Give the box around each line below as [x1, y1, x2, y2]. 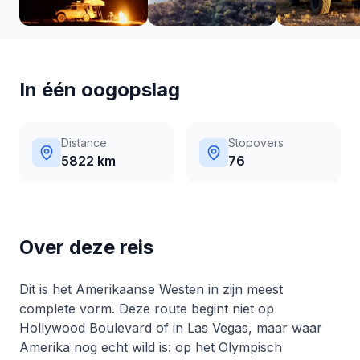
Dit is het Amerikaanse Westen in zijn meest [19, 281, 283, 297]
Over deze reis [19, 235, 153, 259]
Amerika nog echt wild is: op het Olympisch [19, 339, 282, 355]
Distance [61, 136, 107, 149]
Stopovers [228, 136, 284, 149]
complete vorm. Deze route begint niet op [19, 301, 274, 317]
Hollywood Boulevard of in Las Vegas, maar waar [19, 320, 322, 336]
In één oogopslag [19, 78, 180, 101]
